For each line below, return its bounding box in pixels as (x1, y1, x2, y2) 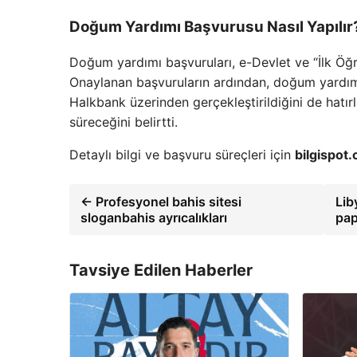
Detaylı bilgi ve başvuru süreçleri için (69, 147, 295, 163)
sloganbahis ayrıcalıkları (80, 210, 227, 226)
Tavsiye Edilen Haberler (69, 261, 253, 280)
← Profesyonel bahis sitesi (80, 194, 241, 210)
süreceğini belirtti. (69, 114, 178, 131)
